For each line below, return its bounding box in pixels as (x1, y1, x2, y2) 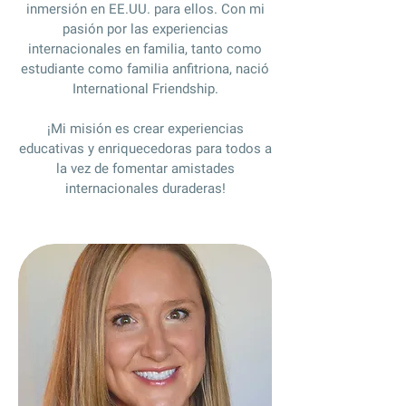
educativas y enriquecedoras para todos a (18, 140, 272, 157)
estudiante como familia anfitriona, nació (21, 61, 269, 77)
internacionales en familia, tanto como (28, 41, 262, 57)
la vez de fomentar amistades (55, 160, 235, 177)
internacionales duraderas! (64, 180, 226, 197)
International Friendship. (72, 81, 218, 97)
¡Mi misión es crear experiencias (46, 121, 244, 137)
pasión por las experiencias (62, 21, 228, 37)
